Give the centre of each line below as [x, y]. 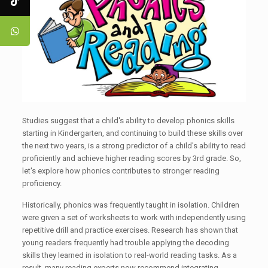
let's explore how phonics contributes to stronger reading [121, 171]
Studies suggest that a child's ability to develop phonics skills [128, 121]
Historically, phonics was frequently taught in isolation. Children [130, 205]
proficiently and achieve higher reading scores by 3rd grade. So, [131, 159]
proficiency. [42, 184]
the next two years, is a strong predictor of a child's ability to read [134, 146]
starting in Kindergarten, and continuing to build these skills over [132, 133]
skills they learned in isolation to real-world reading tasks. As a [129, 255]
